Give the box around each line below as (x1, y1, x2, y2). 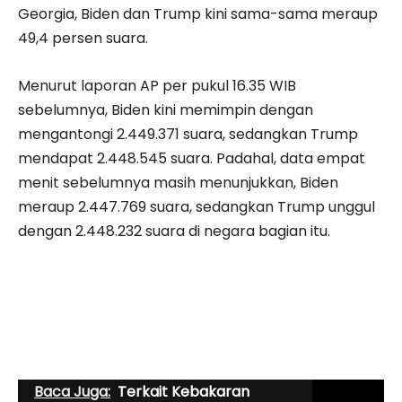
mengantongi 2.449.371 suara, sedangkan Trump (18, 123, 358, 144)
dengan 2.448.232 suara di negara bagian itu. (18, 220, 334, 241)
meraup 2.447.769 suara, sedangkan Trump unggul (18, 196, 375, 217)
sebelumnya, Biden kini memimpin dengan (18, 99, 313, 120)
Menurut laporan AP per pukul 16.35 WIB (18, 74, 296, 96)
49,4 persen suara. (18, 27, 152, 48)
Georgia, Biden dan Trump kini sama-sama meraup (18, 3, 378, 24)
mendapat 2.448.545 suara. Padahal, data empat (18, 147, 365, 169)
